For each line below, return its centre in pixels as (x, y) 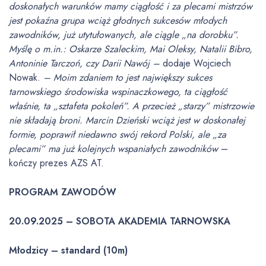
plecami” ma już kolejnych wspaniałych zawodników (113, 149)
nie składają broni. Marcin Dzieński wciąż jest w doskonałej (127, 120)
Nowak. (26, 77)
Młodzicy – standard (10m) (68, 250)
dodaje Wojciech (195, 63)
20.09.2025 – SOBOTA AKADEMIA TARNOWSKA (120, 221)
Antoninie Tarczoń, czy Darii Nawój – (84, 63)
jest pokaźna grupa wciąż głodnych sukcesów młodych (118, 20)
